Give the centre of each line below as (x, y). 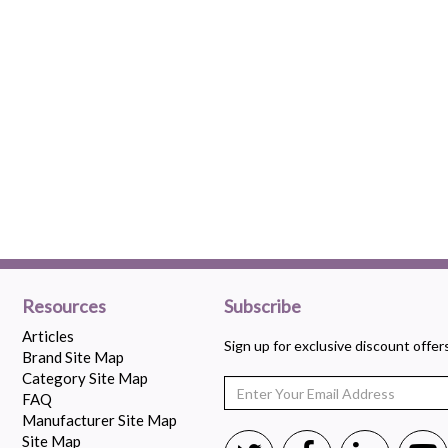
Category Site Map (84, 378)
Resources (63, 306)
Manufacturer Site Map (99, 420)
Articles (47, 336)
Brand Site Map (72, 357)
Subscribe (262, 306)
